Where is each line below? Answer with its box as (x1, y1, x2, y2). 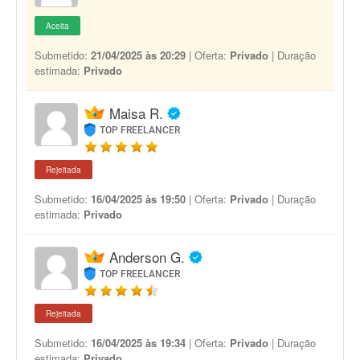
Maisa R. (109, 103, 163, 123)
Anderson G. (109, 247, 185, 267)
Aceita (46, 20, 69, 31)
